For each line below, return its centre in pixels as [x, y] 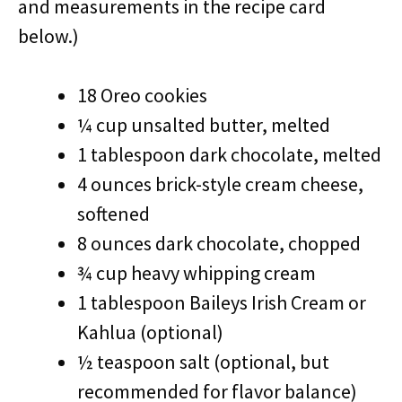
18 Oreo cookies [142, 95]
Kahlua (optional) [150, 332]
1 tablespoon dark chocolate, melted [229, 154]
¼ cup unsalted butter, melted [204, 125]
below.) [48, 36]
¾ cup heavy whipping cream [197, 273]
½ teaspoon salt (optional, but [203, 362]
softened [114, 214]
